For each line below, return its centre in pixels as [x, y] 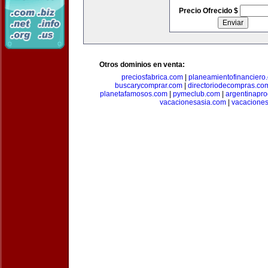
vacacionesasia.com [193, 102]
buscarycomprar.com [148, 86]
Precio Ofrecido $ [209, 11]
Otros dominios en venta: [142, 65]
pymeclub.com [196, 94]
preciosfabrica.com [152, 77]
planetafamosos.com [133, 94]
